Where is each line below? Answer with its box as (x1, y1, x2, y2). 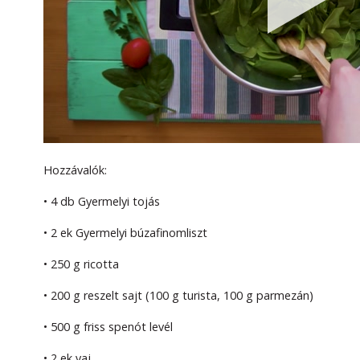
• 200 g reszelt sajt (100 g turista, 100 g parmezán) (43, 288, 313, 304)
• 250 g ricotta (43, 256, 119, 272)
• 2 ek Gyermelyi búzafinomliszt (43, 225, 207, 241)
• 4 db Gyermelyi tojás (43, 194, 160, 210)
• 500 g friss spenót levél (43, 319, 173, 335)
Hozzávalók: (43, 162, 107, 178)
